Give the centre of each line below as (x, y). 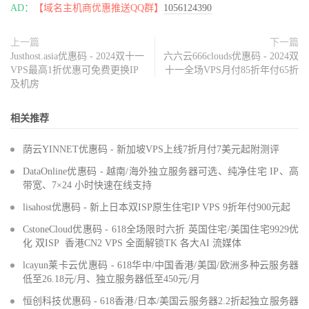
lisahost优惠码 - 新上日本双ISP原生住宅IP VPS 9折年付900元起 (157, 208)
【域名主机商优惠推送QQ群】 (99, 8)
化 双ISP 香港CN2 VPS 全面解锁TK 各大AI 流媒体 (132, 243)
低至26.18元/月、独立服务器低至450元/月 (111, 279)
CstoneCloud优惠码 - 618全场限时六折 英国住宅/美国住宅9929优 (161, 230)
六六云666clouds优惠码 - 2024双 (231, 57)
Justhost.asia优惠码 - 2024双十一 (77, 57)
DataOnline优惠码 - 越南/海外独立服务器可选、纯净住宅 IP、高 (161, 172)
